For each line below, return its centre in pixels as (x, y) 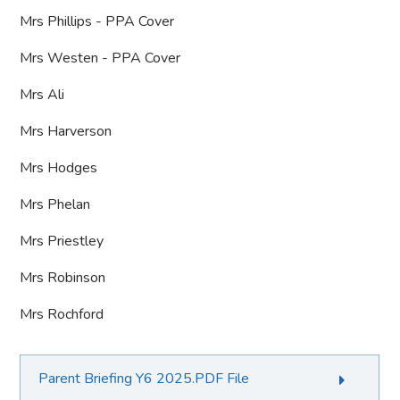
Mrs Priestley (62, 241)
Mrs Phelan (55, 204)
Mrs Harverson (66, 131)
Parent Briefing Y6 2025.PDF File (144, 379)
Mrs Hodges (59, 168)
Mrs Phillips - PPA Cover (97, 21)
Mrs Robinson (63, 278)
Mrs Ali (42, 95)
